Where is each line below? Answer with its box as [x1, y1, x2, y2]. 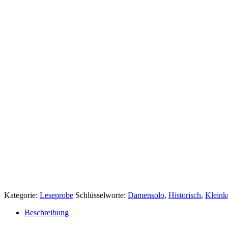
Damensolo [128, 191, 164, 199]
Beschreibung [24, 208, 69, 217]
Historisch [168, 191, 201, 199]
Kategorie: [4, 191, 40, 199]
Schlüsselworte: [75, 191, 128, 199]
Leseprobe [40, 191, 73, 199]
